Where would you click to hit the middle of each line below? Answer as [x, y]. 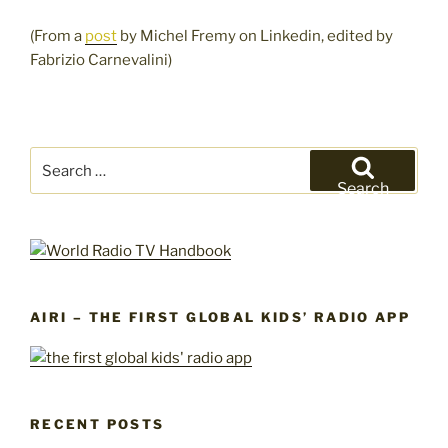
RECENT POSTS [97, 423]
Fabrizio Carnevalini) [101, 60]
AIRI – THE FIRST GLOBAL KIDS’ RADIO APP [220, 317]
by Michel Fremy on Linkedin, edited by [255, 36]
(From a [57, 36]
